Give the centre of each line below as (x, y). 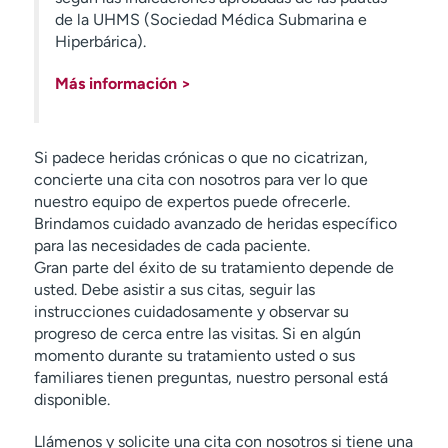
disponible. (71, 399)
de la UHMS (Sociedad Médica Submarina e (210, 19)
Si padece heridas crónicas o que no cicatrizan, (200, 157)
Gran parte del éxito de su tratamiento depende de (213, 267)
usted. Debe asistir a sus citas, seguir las (174, 289)
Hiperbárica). (100, 41)
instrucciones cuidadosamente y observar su (191, 311)
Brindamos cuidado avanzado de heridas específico (215, 223)
